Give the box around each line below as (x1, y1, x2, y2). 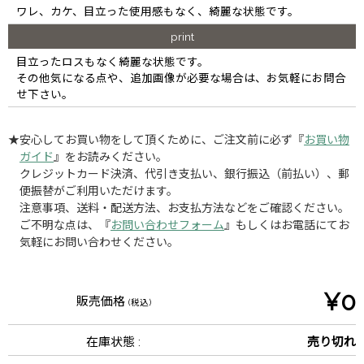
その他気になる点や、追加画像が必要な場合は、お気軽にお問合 (16, 71, 346, 84)
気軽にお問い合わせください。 (19, 235, 179, 249)
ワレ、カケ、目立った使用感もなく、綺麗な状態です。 (16, 4, 299, 18)
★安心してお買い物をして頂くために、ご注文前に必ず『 (8, 132, 304, 146)
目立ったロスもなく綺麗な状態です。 (16, 54, 209, 68)
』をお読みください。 (54, 149, 167, 163)
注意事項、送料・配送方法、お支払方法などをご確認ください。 (19, 201, 349, 214)
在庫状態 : (86, 334, 141, 349)
